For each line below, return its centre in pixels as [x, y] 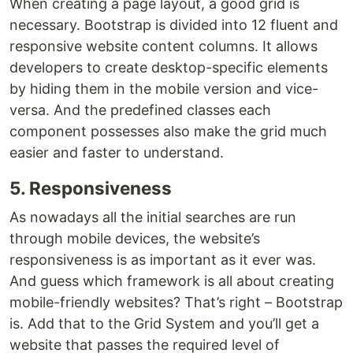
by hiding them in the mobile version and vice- [164, 89]
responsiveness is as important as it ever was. [163, 260]
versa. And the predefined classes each [140, 110]
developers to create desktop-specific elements [169, 67]
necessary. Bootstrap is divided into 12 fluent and [174, 25]
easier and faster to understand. [117, 152]
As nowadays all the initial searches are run [153, 217]
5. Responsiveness [91, 188]
